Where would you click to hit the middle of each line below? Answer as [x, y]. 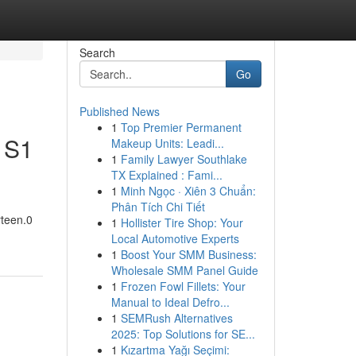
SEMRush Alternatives [176, 318]
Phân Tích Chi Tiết [158, 207]
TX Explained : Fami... [166, 175]
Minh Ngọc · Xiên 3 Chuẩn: [188, 191]
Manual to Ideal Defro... [170, 302]
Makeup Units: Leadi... [167, 143]
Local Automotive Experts [175, 238]
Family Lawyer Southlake [184, 159]
